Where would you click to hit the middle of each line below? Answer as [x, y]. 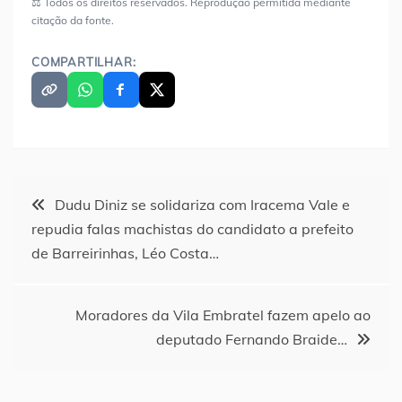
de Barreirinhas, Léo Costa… [125, 253]
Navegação [65, 198]
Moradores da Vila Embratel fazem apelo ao [223, 315]
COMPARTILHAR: [84, 62]
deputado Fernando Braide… [252, 340]
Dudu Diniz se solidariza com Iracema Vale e [202, 205]
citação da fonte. [73, 21]
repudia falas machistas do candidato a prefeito [192, 229]
